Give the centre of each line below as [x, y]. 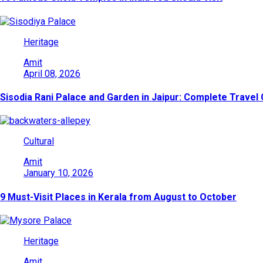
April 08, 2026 [52, 73]
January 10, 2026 [58, 173]
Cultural [39, 141]
